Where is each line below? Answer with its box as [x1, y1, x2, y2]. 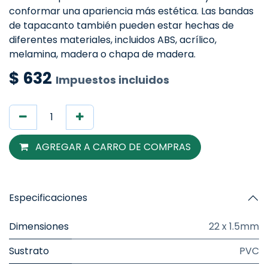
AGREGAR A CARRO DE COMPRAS [33, 140, 191, 154]
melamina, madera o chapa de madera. [9, 47, 196, 61]
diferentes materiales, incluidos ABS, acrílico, [9, 33, 217, 47]
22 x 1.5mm [209, 220, 259, 233]
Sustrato [9, 244, 49, 258]
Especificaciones [9, 191, 87, 205]
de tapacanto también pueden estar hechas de [9, 19, 234, 32]
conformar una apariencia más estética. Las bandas [9, 4, 254, 18]
